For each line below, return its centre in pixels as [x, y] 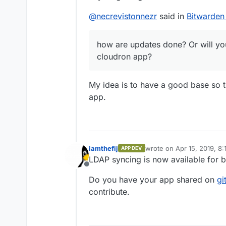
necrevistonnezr [127, 16]
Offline [98, 169]
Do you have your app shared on [153, 179]
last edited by [165, 152]
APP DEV [132, 148]
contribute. [109, 191]
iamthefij [103, 148]
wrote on [160, 148]
